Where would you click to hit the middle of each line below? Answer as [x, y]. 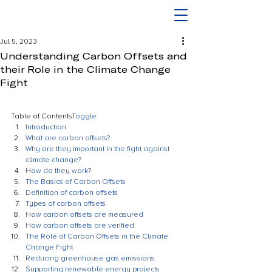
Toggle [84, 116]
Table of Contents [41, 116]
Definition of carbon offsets [72, 193]
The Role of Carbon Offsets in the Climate [98, 236]
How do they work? [58, 171]
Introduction [46, 127]
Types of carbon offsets [66, 204]
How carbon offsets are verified [80, 226]
